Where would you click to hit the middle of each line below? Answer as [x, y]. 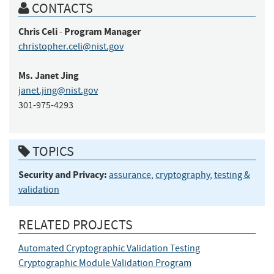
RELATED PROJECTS [76, 225]
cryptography [183, 175]
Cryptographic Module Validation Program [105, 263]
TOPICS [52, 152]
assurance [130, 175]
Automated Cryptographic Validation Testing [109, 249]
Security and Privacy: [63, 175]
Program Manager [102, 31]
